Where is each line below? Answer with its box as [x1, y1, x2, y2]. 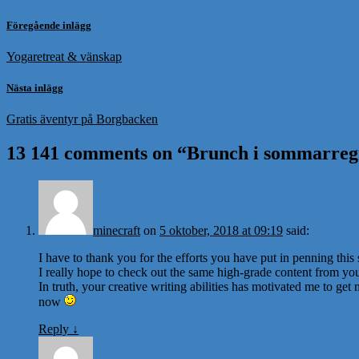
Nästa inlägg [6, 81, 63, 94]
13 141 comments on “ [6, 143, 187, 163]
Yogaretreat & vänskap [6, 49, 122, 63]
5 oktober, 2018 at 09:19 [159, 223, 283, 237]
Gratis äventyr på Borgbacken [6, 112, 158, 127]
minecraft [93, 223, 140, 237]
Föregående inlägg [6, 18, 91, 31]
